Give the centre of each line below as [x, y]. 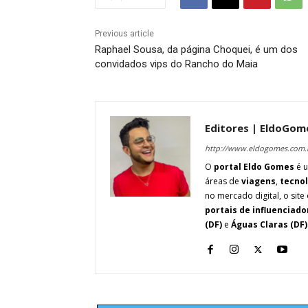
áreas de [223, 181]
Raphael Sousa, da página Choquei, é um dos [196, 50]
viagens [258, 181]
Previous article [124, 34]
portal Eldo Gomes [254, 167]
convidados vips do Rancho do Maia [176, 64]
